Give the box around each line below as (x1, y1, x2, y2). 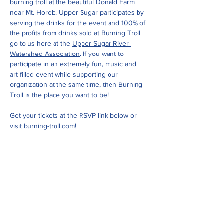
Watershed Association (10, 50, 80, 57)
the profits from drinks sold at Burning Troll (10, 29, 142, 37)
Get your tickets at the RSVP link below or (10, 111, 138, 119)
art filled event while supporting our (10, 70, 120, 78)
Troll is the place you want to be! (10, 91, 109, 99)
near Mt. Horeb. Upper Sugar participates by (10, 8, 146, 16)
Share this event (19, 173, 138, 194)
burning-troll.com (24, 122, 75, 130)
